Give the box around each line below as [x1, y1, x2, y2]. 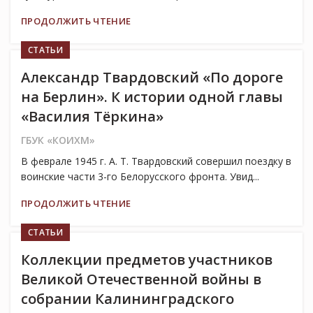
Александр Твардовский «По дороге [21, 68, 283, 87]
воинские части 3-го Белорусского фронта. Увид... [21, 170, 259, 184]
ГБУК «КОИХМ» [21, 133, 95, 147]
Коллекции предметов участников [21, 250, 272, 270]
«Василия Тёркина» [21, 107, 163, 126]
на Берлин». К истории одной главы [21, 87, 283, 107]
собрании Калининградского [21, 289, 234, 309]
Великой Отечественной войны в [21, 270, 261, 289]
